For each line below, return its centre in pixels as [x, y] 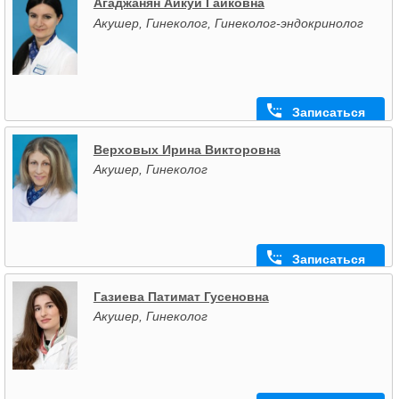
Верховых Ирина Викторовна [187, 149]
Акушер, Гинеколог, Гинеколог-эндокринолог [228, 23]
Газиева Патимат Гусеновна [181, 296]
